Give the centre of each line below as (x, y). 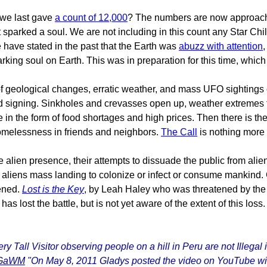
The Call (179, 132)
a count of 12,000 (91, 18)
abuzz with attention (221, 46)
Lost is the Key (53, 189)
